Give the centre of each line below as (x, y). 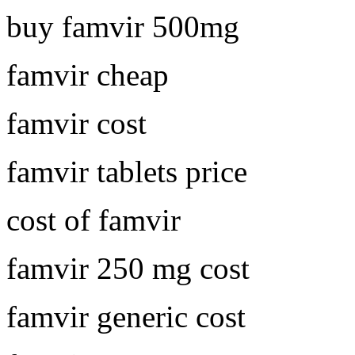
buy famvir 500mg (123, 26)
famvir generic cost (126, 316)
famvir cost (76, 123)
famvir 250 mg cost (128, 268)
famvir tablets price (127, 171)
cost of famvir (94, 219)
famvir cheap (88, 74)
